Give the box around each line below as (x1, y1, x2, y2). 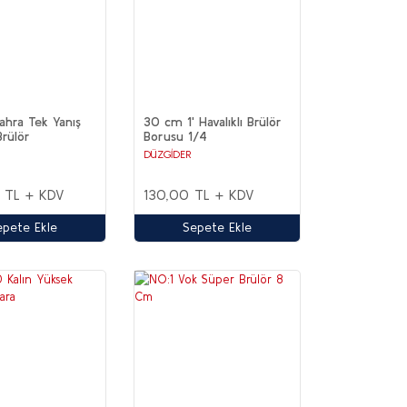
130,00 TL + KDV (144, 185, 255, 203)
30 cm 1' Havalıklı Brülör (144, 114, 283, 129)
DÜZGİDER (144, 147, 193, 160)
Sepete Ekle (183, 220, 253, 235)
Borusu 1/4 (144, 128, 208, 144)
